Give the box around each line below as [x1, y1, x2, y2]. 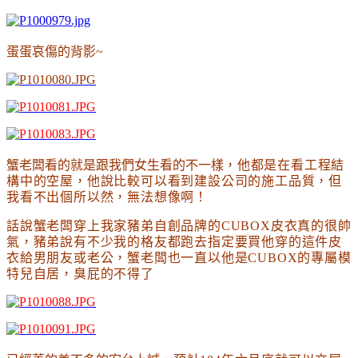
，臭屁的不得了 [60, 266, 154, 280]
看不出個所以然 [19, 189, 114, 204]
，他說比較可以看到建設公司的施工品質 [74, 173, 316, 188]
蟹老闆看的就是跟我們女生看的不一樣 [6, 157, 224, 172]
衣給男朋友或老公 [6, 250, 114, 265]
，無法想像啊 [113, 189, 195, 204]
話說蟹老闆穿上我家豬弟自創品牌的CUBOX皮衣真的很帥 [6, 218, 352, 233]
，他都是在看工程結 [224, 157, 345, 172]
